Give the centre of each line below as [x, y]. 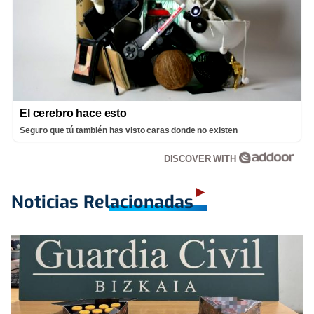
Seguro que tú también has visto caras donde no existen [129, 130]
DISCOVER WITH [201, 158]
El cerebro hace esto [73, 113]
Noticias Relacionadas [102, 202]
